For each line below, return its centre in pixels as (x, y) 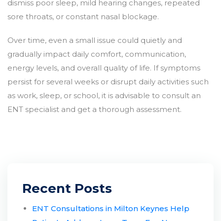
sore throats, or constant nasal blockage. (83, 16)
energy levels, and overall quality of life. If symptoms (104, 68)
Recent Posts (67, 188)
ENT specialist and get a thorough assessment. (94, 109)
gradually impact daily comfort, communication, (97, 54)
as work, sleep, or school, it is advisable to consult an (104, 95)
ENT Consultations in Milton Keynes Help (111, 208)
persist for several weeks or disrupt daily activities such (108, 81)
